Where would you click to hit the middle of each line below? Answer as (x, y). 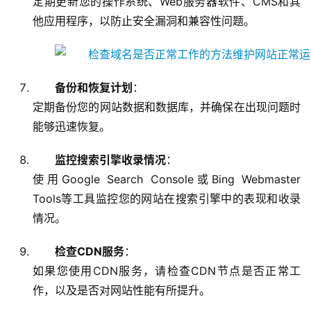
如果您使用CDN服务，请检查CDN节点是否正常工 (167, 271)
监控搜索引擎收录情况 (110, 160)
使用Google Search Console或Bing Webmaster (167, 179)
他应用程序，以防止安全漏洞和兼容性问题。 (144, 21)
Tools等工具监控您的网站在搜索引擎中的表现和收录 (167, 199)
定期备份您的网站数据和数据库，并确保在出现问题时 (167, 107)
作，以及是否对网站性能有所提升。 (121, 291)
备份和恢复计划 (94, 88)
